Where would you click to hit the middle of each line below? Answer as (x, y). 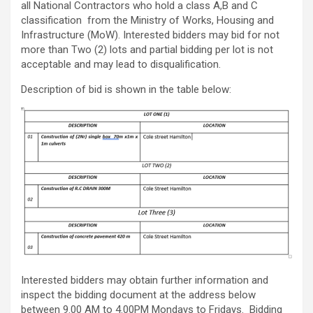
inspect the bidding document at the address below (138, 295)
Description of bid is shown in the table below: (126, 90)
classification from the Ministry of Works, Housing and (147, 21)
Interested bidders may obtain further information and (145, 281)
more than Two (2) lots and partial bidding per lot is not (147, 50)
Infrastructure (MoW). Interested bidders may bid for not (150, 35)
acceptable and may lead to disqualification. (121, 65)
